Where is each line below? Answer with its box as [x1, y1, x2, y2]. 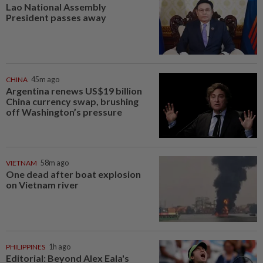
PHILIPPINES [6, 242, 45, 252]
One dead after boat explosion [6, 168, 141, 180]
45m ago [31, 75, 59, 84]
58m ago [41, 159, 69, 168]
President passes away [6, 12, 106, 23]
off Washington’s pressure [6, 106, 122, 117]
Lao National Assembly [6, 1, 106, 13]
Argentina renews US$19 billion [6, 85, 142, 96]
